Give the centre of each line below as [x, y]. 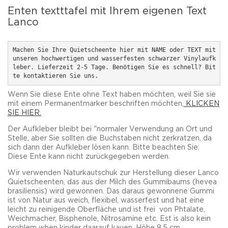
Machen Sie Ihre [41, 50]
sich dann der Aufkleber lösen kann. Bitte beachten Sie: [104, 147]
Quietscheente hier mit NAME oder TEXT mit [142, 50]
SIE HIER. [24, 113]
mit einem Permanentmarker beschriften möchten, [96, 104]
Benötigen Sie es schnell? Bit [164, 67]
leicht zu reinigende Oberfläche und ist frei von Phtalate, [106, 209]
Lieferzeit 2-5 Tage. [75, 67]
